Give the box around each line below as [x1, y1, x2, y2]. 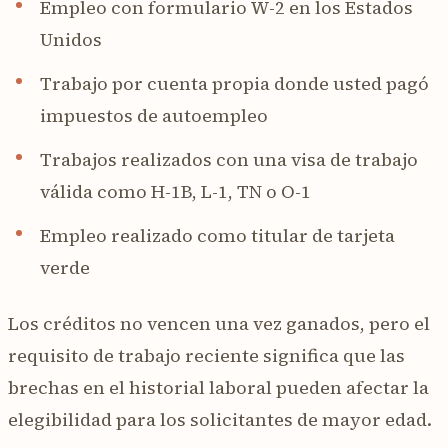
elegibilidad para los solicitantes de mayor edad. [8, 406, 432, 432]
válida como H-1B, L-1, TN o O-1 [40, 178, 311, 204]
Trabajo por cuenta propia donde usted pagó [40, 70, 429, 96]
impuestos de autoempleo [40, 102, 268, 128]
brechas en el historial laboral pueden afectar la [8, 374, 429, 400]
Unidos [40, 26, 102, 52]
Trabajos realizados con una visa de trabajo [40, 146, 418, 172]
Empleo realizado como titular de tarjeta [40, 222, 395, 248]
